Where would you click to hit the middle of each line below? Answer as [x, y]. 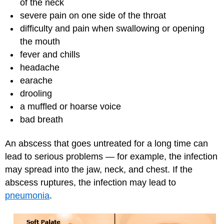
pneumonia [27, 195]
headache [40, 67]
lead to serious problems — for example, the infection [111, 156]
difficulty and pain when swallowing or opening [112, 28]
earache [36, 80]
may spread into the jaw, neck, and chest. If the [99, 169]
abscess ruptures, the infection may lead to [90, 182]
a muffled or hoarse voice [70, 106]
